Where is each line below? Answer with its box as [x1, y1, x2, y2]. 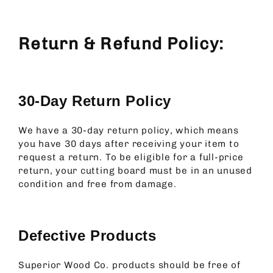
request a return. [18, 152, 105, 163]
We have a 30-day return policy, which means [18, 125, 239, 136]
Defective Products [18, 227, 157, 244]
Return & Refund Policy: [18, 34, 224, 54]
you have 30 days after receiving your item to [18, 138, 239, 150]
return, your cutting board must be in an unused [18, 165, 252, 177]
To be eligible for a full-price [105, 152, 244, 163]
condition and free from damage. [18, 179, 180, 190]
